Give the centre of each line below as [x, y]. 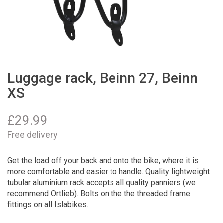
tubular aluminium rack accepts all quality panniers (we [102, 182]
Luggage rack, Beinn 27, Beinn [103, 78]
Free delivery [33, 134]
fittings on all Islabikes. [48, 204]
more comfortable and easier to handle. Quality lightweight [109, 171]
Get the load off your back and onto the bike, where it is [103, 160]
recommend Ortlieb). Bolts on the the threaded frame [99, 193]
